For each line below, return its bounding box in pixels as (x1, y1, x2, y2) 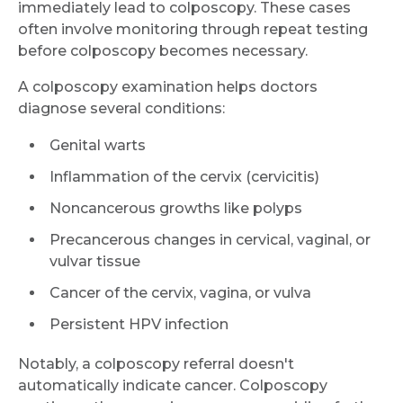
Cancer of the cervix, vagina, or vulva (49, 283, 311, 301)
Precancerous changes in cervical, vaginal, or (49, 230, 371, 248)
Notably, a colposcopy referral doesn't (18, 354, 294, 372)
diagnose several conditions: (18, 99, 225, 117)
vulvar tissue (49, 252, 140, 270)
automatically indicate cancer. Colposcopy (18, 376, 327, 394)
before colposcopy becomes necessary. (18, 41, 308, 59)
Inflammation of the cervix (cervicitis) (49, 167, 319, 185)
